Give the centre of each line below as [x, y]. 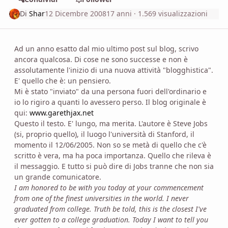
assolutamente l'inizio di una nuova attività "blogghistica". [114, 70]
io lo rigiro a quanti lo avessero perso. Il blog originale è [110, 102]
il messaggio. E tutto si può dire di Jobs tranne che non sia [114, 166]
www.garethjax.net [62, 112]
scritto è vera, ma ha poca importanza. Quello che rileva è [113, 155]
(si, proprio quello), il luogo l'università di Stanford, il [104, 134]
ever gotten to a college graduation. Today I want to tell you [111, 219]
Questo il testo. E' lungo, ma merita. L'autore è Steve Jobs [111, 123]
